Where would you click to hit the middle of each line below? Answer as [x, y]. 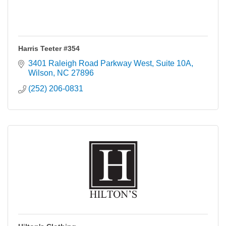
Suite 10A [174, 63]
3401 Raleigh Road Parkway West [90, 63]
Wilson [41, 73]
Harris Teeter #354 [49, 48]
